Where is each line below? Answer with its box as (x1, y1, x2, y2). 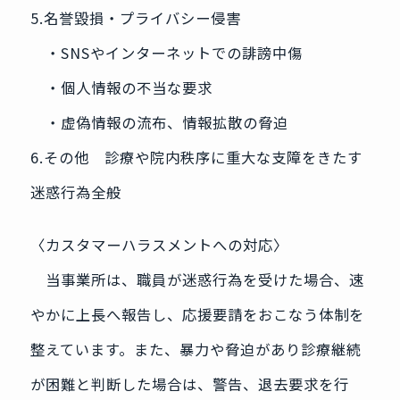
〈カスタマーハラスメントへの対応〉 (29, 234, 288, 256)
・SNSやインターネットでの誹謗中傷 (29, 42, 303, 64)
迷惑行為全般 (29, 181, 121, 204)
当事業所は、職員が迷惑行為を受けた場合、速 (29, 269, 364, 291)
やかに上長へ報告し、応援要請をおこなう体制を (29, 304, 364, 326)
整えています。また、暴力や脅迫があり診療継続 (29, 338, 362, 361)
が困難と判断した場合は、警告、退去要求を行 (29, 373, 349, 396)
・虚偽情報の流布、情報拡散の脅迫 (29, 112, 288, 134)
